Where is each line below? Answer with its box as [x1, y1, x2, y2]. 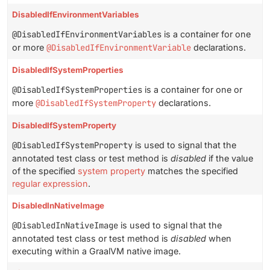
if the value [206, 153, 253, 164]
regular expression [12, 178, 88, 189]
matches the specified [145, 166, 238, 177]
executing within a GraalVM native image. [12, 246, 181, 257]
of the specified [12, 166, 78, 177]
